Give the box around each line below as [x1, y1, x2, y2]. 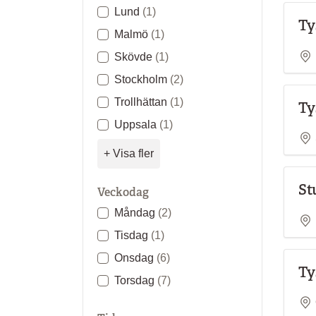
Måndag [114, 207, 158, 219]
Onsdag [114, 252, 157, 264]
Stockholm [114, 73, 170, 85]
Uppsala [114, 119, 159, 130]
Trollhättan [114, 96, 170, 108]
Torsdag [114, 274, 157, 286]
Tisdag [114, 229, 151, 241]
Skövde [114, 51, 155, 63]
